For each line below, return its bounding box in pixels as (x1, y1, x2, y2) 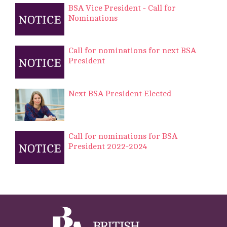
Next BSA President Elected (68, 89, 171, 98)
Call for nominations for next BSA (68, 46, 196, 56)
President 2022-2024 (68, 142, 147, 152)
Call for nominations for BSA (68, 132, 177, 141)
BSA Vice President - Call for (68, 3, 176, 13)
